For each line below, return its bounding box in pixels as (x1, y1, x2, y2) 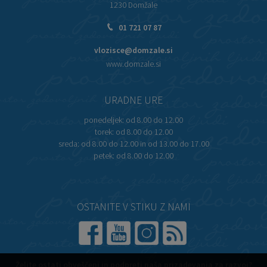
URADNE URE (104, 95, 163, 109)
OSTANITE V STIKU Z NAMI (76, 202, 191, 216)
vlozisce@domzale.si (94, 47, 173, 58)
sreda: (58, 141, 79, 151)
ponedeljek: (84, 117, 124, 128)
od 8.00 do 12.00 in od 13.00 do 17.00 (80, 141, 209, 151)
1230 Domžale (110, 2, 157, 13)
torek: (94, 129, 114, 139)
